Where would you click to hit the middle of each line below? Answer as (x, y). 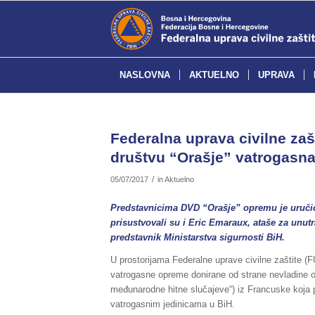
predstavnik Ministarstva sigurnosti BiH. (198, 238)
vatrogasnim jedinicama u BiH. (173, 304)
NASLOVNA (145, 75)
